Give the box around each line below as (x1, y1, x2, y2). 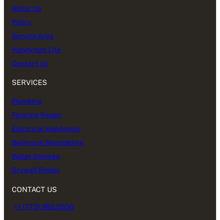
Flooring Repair (12, 111, 62, 119)
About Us (12, 4, 41, 13)
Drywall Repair (12, 166, 60, 174)
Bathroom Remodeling (12, 138, 84, 147)
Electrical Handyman (12, 125, 80, 133)
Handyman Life (12, 46, 61, 54)
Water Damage (12, 152, 60, 161)
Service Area (12, 32, 54, 40)
